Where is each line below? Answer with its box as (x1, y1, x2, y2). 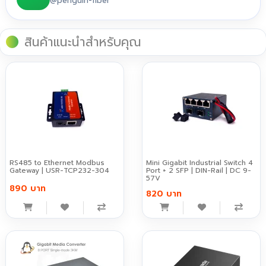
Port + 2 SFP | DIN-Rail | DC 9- (146, 165, 251, 176)
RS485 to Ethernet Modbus (9, 157, 104, 169)
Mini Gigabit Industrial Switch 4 (146, 157, 253, 169)
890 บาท (9, 182, 46, 195)
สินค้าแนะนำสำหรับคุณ (24, 33, 141, 52)
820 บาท (146, 188, 182, 201)
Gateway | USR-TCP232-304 (9, 165, 109, 176)
